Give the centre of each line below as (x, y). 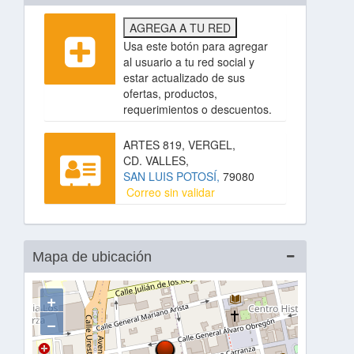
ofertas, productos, (170, 93)
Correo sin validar (169, 192)
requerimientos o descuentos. (198, 109)
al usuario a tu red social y (189, 62)
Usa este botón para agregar (196, 46)
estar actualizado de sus (184, 77)
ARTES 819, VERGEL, (179, 145)
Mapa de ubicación (92, 257)
